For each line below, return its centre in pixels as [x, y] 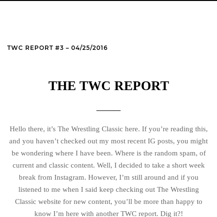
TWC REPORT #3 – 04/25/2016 [58, 48]
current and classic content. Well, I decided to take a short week [108, 165]
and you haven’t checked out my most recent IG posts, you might [108, 141]
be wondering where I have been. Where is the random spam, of [108, 153]
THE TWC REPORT [108, 86]
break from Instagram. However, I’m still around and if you [108, 177]
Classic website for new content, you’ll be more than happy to [108, 201]
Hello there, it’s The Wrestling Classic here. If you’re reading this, [108, 129]
